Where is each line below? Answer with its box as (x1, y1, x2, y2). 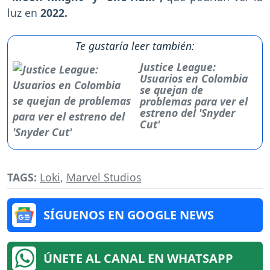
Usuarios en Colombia (140, 71, 248, 86)
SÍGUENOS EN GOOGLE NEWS (43, 206, 214, 223)
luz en (7, 5, 40, 20)
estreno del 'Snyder (140, 105, 236, 120)
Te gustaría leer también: (75, 38, 195, 53)
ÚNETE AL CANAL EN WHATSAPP (43, 250, 233, 266)
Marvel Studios (66, 169, 141, 184)
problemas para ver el (140, 93, 248, 108)
